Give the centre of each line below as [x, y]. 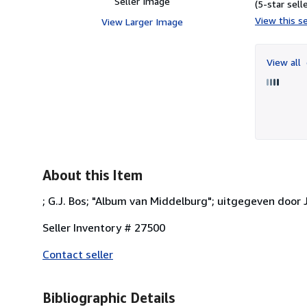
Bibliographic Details [109, 297]
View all [285, 62]
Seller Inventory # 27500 [104, 227]
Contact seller [78, 254]
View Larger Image [142, 21]
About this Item [93, 175]
